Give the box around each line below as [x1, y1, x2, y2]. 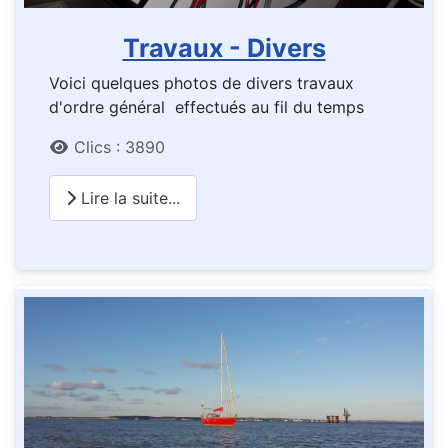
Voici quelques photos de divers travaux [49, 73, 354, 94]
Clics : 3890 [74, 137, 165, 158]
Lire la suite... [76, 188, 180, 209]
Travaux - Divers [122, 33, 326, 64]
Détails [48, 136, 102, 157]
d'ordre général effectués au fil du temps [49, 97, 364, 118]
